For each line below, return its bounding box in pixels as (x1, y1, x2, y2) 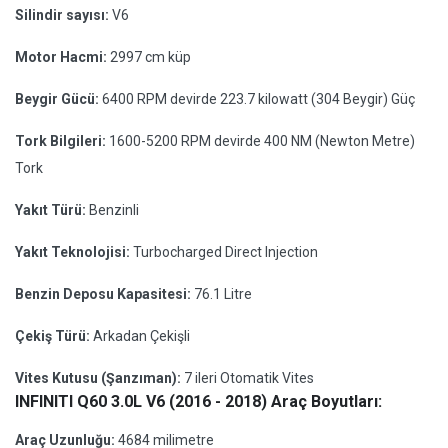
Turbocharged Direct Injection (133, 244, 318, 260)
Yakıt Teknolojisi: (15, 244, 133, 260)
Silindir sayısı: (15, 7, 112, 23)
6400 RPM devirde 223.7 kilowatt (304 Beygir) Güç (102, 91, 415, 107)
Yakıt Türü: (15, 202, 89, 218)
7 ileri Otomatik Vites (184, 370, 314, 386)
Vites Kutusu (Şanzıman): (15, 370, 184, 386)
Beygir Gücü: (15, 91, 102, 107)
